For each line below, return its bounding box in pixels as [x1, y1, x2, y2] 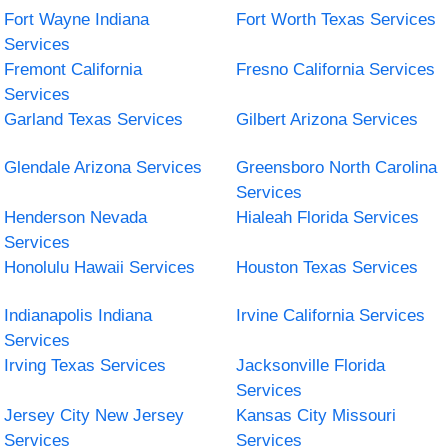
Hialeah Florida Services [236, 207, 419, 227]
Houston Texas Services [236, 257, 418, 277]
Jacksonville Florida [236, 355, 385, 375]
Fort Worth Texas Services [236, 9, 436, 29]
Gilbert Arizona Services [236, 109, 418, 129]
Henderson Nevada [4, 207, 148, 227]
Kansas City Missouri [236, 405, 396, 425]
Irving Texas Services [4, 355, 167, 375]
